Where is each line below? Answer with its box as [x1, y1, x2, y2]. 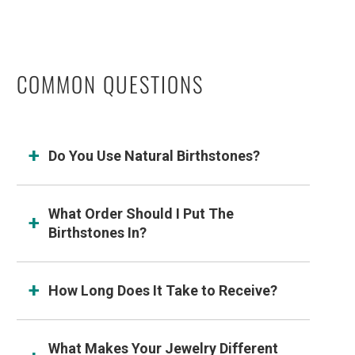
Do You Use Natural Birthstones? [48, 147, 261, 165]
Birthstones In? [48, 224, 147, 242]
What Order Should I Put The [48, 205, 235, 223]
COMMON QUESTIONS [17, 67, 204, 100]
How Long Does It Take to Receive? [48, 282, 278, 300]
